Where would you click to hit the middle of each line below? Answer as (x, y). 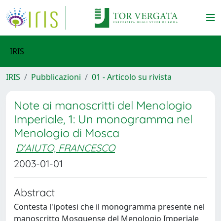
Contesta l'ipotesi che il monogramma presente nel (109, 207)
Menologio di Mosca (67, 133)
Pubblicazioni (56, 77)
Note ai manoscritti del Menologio (103, 105)
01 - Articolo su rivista (132, 77)
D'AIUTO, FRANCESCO (65, 148)
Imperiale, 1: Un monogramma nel (103, 119)
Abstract (34, 192)
